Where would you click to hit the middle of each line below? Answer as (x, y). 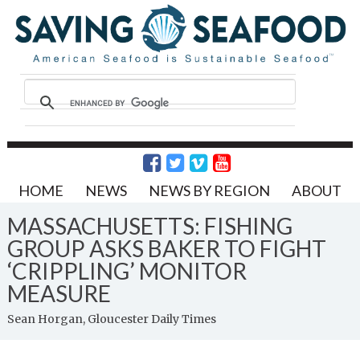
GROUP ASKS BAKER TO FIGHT (166, 248)
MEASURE (59, 293)
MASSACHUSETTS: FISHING (149, 225)
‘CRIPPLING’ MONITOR (127, 270)
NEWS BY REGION (209, 190)
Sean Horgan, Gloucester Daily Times (111, 319)
